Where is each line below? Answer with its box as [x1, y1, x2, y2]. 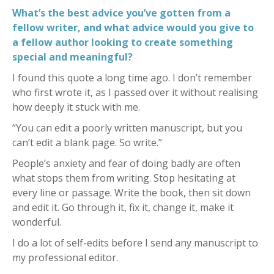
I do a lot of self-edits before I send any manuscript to [12, 235, 258, 250]
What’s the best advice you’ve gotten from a [12, 6, 231, 20]
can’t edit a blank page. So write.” [12, 135, 162, 149]
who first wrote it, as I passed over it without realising [12, 85, 258, 99]
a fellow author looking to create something [12, 35, 233, 49]
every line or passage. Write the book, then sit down [12, 185, 251, 199]
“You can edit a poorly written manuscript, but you [12, 120, 242, 135]
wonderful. [12, 215, 61, 229]
